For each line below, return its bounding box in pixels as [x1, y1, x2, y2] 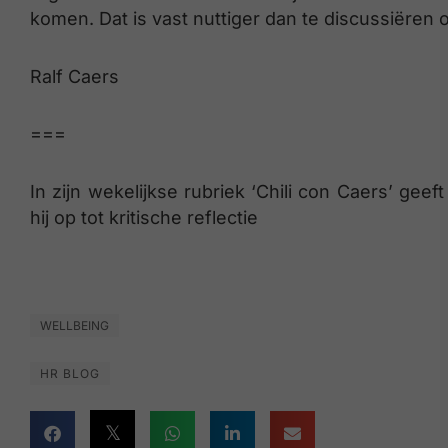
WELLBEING [40, 318, 109, 334]
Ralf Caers [30, 65, 119, 87]
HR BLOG [40, 366, 100, 382]
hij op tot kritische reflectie [30, 206, 258, 228]
